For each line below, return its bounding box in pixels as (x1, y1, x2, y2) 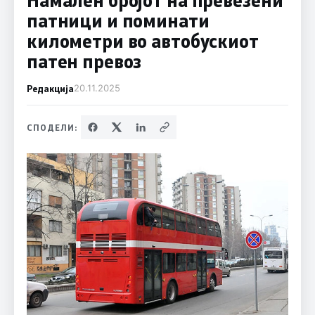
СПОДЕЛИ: (26, 121, 78, 133)
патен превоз (26, 49, 142, 73)
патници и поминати (26, 8, 210, 32)
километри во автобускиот (26, 28, 259, 53)
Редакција (26, 82, 74, 94)
